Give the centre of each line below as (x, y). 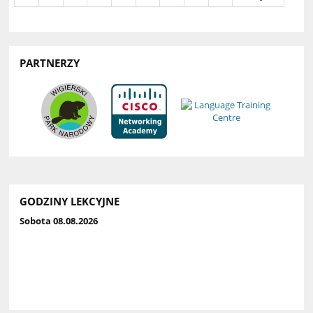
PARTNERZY (50, 63)
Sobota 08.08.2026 (59, 221)
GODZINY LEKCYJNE (70, 201)
